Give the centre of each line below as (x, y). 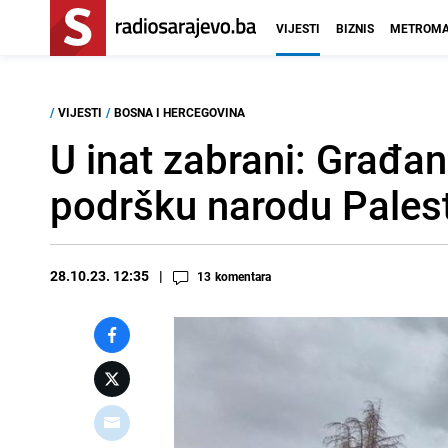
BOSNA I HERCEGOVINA (179, 112)
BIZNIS (355, 28)
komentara (243, 276)
